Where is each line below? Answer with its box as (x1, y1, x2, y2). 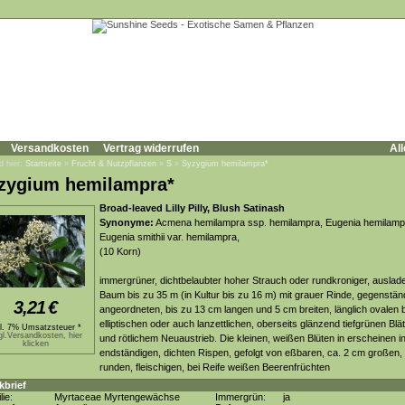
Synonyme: (99, 217, 154, 228)
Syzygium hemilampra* (182, 159, 268, 168)
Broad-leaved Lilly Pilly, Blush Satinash (99, 202, 285, 213)
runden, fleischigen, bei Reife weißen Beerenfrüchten (99, 362, 330, 372)
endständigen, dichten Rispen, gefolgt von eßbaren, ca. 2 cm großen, (99, 347, 402, 358)
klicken (22, 339, 49, 348)
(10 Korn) (99, 246, 141, 257)
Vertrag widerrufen (103, 142, 199, 155)
